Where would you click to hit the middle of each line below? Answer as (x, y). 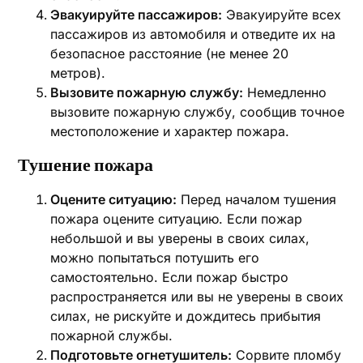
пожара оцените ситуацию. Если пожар (177, 219)
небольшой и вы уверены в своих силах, (180, 238)
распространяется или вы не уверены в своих (197, 297)
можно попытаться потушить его (155, 258)
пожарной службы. (112, 335)
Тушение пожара (86, 165)
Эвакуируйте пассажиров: (137, 15)
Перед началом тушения (257, 199)
